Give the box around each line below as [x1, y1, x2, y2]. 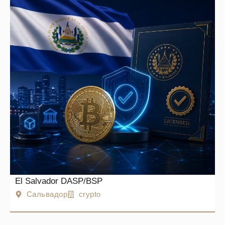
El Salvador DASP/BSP [15, 176, 102, 186]
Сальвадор [26, 190, 67, 198]
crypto [78, 190, 101, 198]
